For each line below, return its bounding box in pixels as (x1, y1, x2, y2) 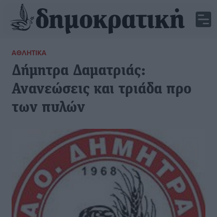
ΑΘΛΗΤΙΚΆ (12, 48, 46, 58)
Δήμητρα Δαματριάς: (12, 63, 146, 79)
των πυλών (12, 100, 85, 116)
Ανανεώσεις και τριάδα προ (12, 82, 191, 97)
